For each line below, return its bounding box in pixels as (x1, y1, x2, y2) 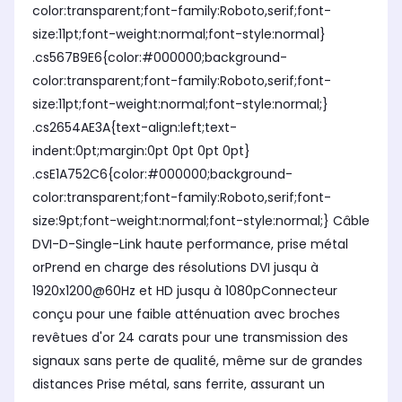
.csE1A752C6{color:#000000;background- (32, 165, 293, 184)
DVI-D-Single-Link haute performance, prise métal (32, 235, 348, 254)
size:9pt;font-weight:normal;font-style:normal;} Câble (32, 212, 370, 231)
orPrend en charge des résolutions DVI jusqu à (32, 258, 319, 277)
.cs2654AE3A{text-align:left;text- (32, 118, 237, 137)
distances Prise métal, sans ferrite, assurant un (32, 375, 325, 394)
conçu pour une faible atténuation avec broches (32, 305, 340, 324)
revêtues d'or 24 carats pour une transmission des (32, 328, 348, 347)
